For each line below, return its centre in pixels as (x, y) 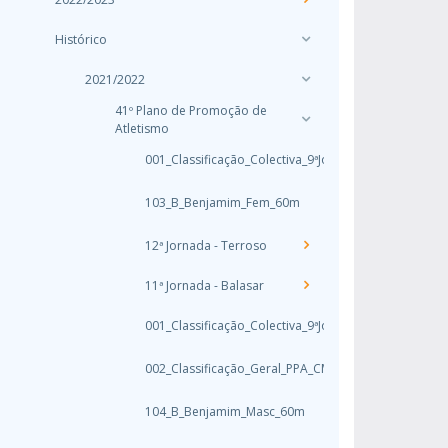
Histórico (81, 39)
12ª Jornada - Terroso (206, 245)
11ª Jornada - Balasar (204, 285)
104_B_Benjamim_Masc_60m (225, 411)
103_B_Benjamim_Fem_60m (222, 202)
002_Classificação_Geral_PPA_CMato (247, 368)
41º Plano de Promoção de (191, 110)
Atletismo (142, 128)
